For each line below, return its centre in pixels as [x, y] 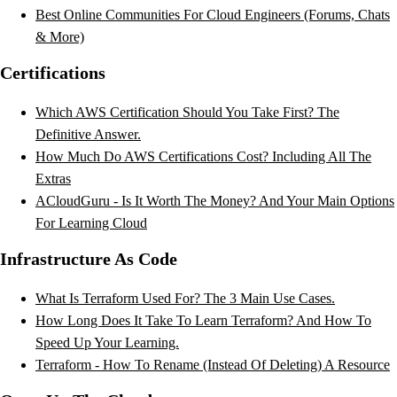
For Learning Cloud [91, 222]
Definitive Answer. [88, 134]
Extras [53, 178]
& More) [60, 36]
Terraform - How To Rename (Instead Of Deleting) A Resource [213, 364]
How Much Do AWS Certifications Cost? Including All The [203, 156]
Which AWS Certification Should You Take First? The [187, 112]
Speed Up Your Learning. [107, 342]
